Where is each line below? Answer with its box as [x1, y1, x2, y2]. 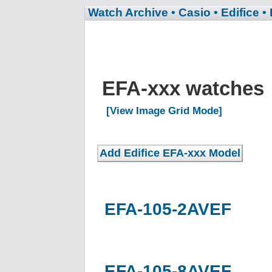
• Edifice [214, 6, 259, 19]
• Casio [171, 6, 211, 19]
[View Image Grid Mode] [106, 104, 222, 117]
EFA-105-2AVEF [104, 199, 231, 219]
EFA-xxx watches [102, 76, 270, 100]
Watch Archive [88, 6, 168, 19]
